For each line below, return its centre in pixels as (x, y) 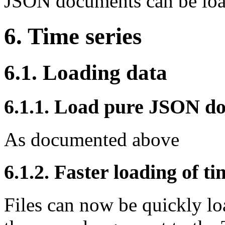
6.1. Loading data (86, 73)
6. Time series (73, 36)
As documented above (92, 140)
